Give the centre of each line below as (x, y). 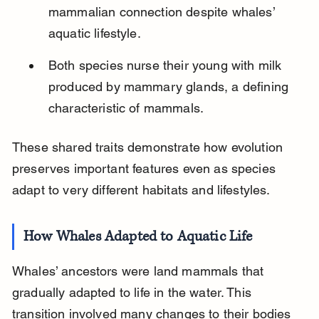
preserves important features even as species (146, 169)
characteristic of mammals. (126, 108)
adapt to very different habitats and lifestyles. (141, 190)
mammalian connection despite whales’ (163, 12)
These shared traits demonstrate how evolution (149, 147)
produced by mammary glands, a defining (170, 87)
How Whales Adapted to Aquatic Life (138, 237)
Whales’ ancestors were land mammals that (140, 271)
